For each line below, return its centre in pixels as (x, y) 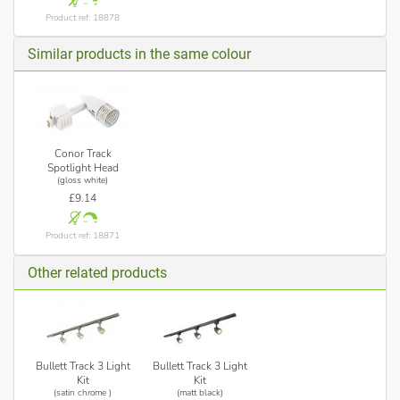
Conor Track (83, 154)
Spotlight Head (83, 168)
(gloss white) (83, 181)
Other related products (97, 272)
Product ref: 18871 (83, 236)
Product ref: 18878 (83, 17)
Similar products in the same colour (139, 54)
